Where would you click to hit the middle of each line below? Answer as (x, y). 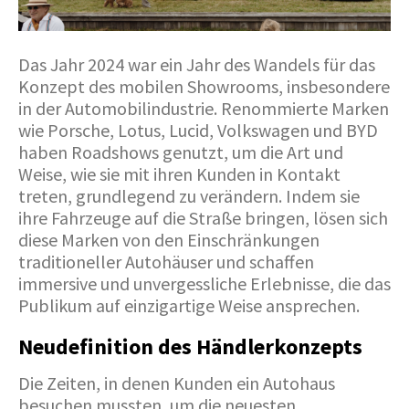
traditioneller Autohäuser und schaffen (166, 261)
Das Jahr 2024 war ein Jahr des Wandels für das (197, 64)
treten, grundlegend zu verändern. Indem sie (189, 195)
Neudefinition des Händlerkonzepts (190, 346)
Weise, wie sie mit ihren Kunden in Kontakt (179, 173)
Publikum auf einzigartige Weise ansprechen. (189, 305)
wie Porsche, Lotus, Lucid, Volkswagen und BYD (198, 130)
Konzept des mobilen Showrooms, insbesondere (204, 86)
